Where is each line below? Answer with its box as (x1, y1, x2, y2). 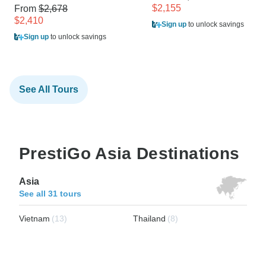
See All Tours (19, 84, 78, 94)
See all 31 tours (19, 188, 81, 198)
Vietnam (19, 213, 50, 223)
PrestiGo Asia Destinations (19, 144, 240, 163)
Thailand (133, 213, 166, 223)
